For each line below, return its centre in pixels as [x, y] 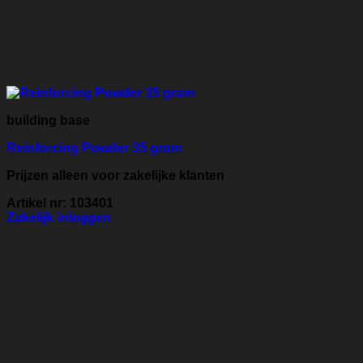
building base [48, 121]
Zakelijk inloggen [59, 218]
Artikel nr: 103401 [60, 203]
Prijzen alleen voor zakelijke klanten [115, 176]
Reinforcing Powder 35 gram [94, 148]
